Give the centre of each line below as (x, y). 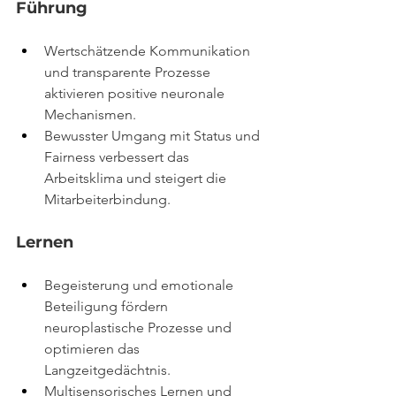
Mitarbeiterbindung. (107, 199)
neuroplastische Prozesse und (140, 327)
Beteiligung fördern (108, 306)
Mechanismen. (90, 114)
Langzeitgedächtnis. (107, 369)
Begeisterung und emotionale (141, 285)
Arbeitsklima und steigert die (137, 178)
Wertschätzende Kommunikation (149, 50)
